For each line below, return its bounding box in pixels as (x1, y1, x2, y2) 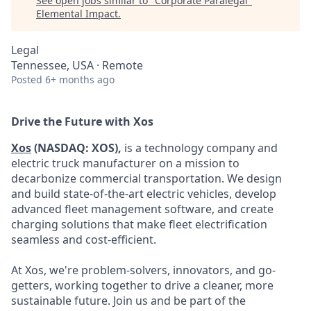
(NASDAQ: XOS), (31, 140, 124, 155)
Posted (11, 73, 42, 86)
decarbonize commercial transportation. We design (11, 171, 282, 186)
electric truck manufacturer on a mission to (11, 155, 239, 171)
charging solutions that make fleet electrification (11, 217, 267, 232)
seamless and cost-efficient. (11, 232, 156, 247)
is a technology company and (124, 140, 278, 155)
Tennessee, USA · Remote (11, 58, 143, 73)
